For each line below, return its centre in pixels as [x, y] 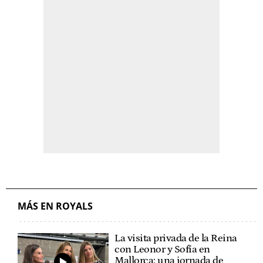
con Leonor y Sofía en [162, 249]
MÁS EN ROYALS [55, 206]
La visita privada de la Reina [176, 238]
